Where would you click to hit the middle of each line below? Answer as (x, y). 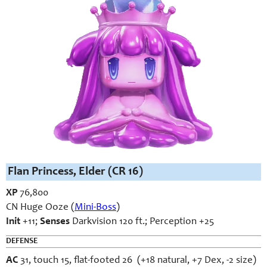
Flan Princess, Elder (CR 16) (75, 172)
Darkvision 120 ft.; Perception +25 (142, 222)
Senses (54, 222)
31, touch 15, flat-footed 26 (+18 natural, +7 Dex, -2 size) (137, 261)
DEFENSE (22, 241)
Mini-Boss (95, 208)
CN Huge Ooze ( (40, 208)
